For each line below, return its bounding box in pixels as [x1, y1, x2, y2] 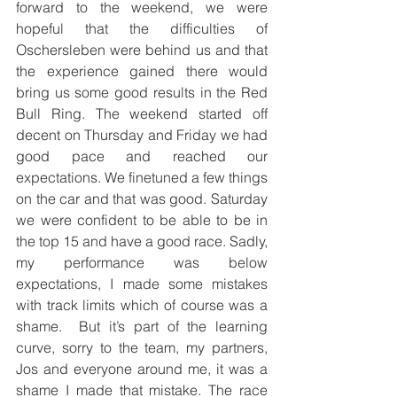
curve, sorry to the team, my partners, [16, 338, 268, 356]
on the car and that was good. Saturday [16, 189, 268, 207]
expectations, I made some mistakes [16, 274, 268, 292]
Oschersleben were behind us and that [16, 40, 268, 58]
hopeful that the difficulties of [16, 19, 268, 37]
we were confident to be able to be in [16, 210, 268, 229]
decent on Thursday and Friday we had [16, 125, 268, 144]
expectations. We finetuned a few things [16, 167, 268, 186]
